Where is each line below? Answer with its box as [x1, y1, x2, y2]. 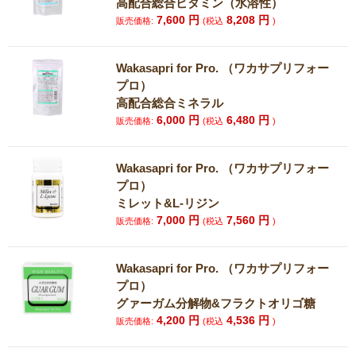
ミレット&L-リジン [116, 196, 220, 210]
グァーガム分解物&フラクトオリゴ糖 [116, 296, 316, 310]
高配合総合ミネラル [116, 96, 224, 110]
